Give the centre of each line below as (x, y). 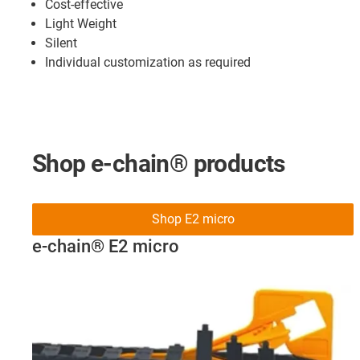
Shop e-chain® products (159, 163)
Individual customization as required (148, 62)
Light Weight (81, 23)
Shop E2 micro (193, 219)
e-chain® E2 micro (106, 246)
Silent (61, 43)
